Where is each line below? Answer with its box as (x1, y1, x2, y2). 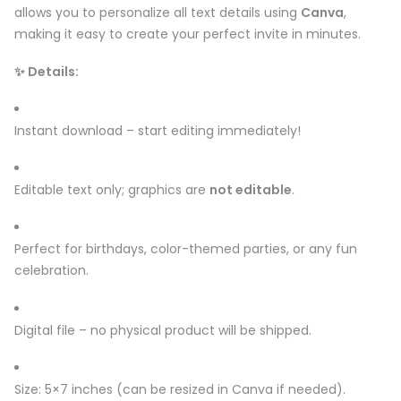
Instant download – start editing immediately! (14, 122, 301, 141)
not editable (209, 181, 292, 200)
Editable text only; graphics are (14, 181, 209, 200)
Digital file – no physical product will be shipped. (14, 320, 311, 339)
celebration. (14, 261, 89, 280)
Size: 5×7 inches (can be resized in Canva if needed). (14, 380, 346, 398)
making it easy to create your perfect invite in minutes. (14, 24, 361, 43)
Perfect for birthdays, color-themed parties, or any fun (14, 240, 357, 259)
